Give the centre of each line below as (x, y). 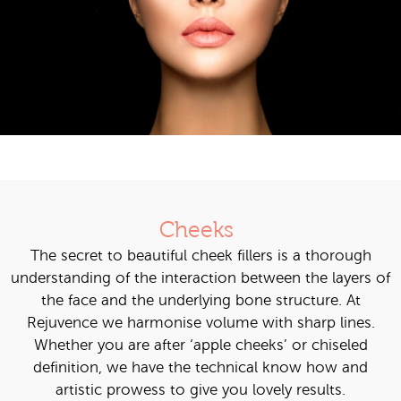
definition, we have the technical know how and (200, 368)
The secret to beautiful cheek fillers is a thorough (200, 256)
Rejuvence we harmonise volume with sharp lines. (200, 323)
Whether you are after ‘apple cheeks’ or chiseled (200, 346)
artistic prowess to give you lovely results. (200, 390)
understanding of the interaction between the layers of (200, 278)
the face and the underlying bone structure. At (200, 301)
